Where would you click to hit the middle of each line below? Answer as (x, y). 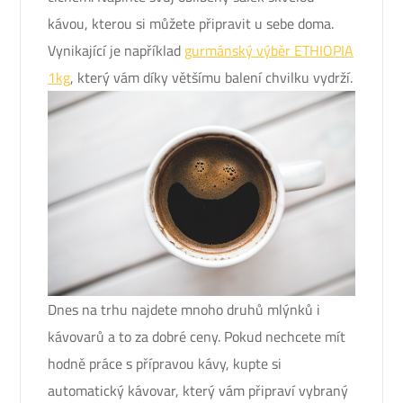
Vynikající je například (116, 50)
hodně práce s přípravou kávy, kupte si (165, 363)
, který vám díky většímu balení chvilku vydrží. (211, 77)
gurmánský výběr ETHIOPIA (269, 50)
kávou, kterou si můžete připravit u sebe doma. (191, 23)
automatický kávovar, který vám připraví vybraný (198, 390)
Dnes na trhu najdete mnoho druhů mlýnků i (184, 309)
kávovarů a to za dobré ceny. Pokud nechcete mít (197, 336)
